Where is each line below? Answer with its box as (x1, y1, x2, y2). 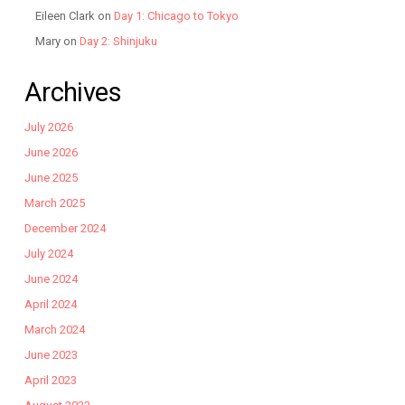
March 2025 (24, 195, 85, 210)
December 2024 (24, 221, 106, 235)
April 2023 (24, 372, 77, 387)
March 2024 (24, 322, 85, 336)
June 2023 (24, 347, 78, 362)
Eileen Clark (34, 8, 95, 23)
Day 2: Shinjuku (79, 33, 157, 48)
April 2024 (24, 297, 77, 311)
